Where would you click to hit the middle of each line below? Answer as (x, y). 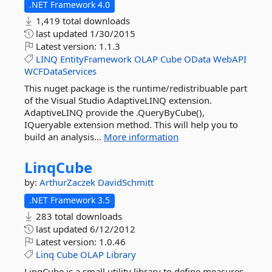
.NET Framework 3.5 (70, 200)
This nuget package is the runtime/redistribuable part (136, 88)
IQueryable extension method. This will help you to (131, 124)
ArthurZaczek (69, 182)
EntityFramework (96, 59)
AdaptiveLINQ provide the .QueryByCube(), (114, 112)
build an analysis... (64, 137)
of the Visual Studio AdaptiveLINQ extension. (118, 100)
